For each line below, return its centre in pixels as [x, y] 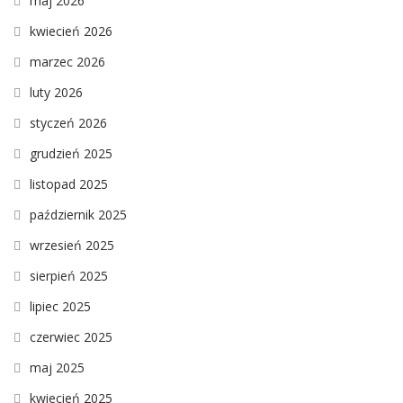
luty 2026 [56, 92]
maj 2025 [57, 367]
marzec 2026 [67, 61]
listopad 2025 [69, 184]
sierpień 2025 [69, 275]
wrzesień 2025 [72, 245]
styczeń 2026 [68, 122]
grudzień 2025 [71, 153]
